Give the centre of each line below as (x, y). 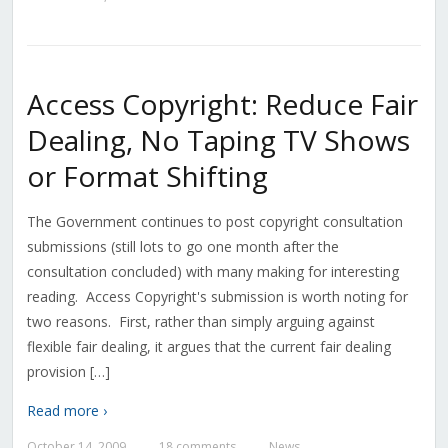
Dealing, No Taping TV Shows (218, 140)
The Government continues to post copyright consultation (214, 222)
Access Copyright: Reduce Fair (222, 104)
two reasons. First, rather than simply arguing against (200, 322)
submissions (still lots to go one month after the (182, 247)
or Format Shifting (147, 176)
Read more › (66, 411)
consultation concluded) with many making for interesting (212, 272)
